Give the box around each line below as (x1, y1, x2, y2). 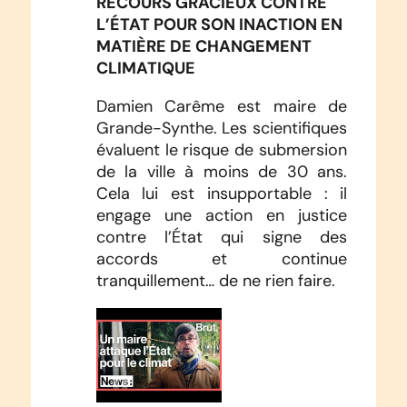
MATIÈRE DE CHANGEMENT (95, 35, 312, 56)
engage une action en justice (95, 204, 348, 225)
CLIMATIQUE (95, 56, 195, 78)
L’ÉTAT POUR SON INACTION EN (95, 13, 342, 35)
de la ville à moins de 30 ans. (95, 161, 348, 182)
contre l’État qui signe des (95, 226, 348, 247)
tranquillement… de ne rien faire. (95, 270, 335, 291)
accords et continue (95, 248, 348, 269)
